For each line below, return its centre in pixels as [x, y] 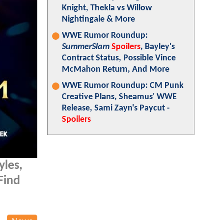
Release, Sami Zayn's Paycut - [116, 108]
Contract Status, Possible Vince [119, 58]
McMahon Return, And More [116, 69]
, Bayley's [158, 47]
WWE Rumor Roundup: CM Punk [123, 86]
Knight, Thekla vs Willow [107, 8]
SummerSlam [86, 47]
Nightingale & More [98, 19]
